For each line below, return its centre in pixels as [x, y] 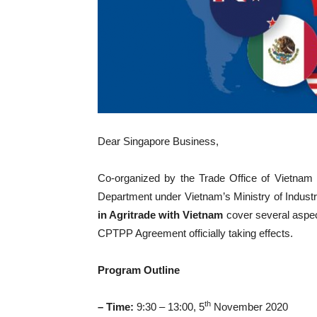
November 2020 [249, 307]
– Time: [117, 307]
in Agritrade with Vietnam [161, 215]
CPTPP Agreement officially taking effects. [195, 233]
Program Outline [139, 270]
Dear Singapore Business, [158, 141]
